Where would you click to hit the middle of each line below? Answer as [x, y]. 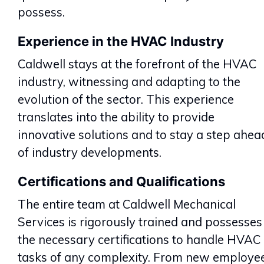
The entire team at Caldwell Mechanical [127, 204]
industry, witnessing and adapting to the [129, 81]
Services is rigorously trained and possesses [140, 222]
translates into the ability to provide [116, 117]
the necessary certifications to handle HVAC [139, 239]
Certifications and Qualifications [121, 181]
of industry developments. [90, 152]
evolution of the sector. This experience [126, 99]
